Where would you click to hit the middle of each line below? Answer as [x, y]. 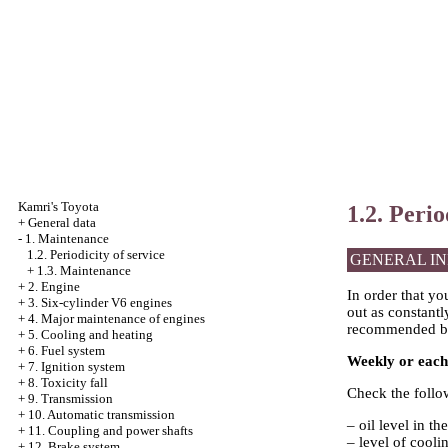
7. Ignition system [76, 366]
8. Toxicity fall [68, 382]
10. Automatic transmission [101, 414]
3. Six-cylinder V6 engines [100, 302]
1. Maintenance [67, 238]
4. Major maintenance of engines [116, 318]
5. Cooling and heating [90, 334]
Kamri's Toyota [58, 206]
